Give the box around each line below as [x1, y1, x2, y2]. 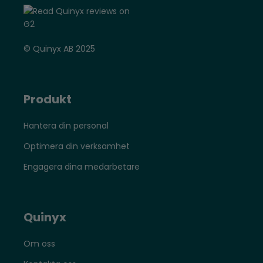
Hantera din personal [23, 120, 109, 132]
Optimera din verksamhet [23, 140, 130, 153]
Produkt [23, 91, 72, 108]
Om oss [23, 238, 55, 250]
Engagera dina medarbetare [23, 161, 140, 173]
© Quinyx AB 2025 [23, 43, 95, 55]
